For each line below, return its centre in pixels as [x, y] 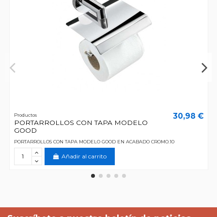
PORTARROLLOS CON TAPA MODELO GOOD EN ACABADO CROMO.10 [94, 141]
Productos [25, 115]
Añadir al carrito [84, 156]
